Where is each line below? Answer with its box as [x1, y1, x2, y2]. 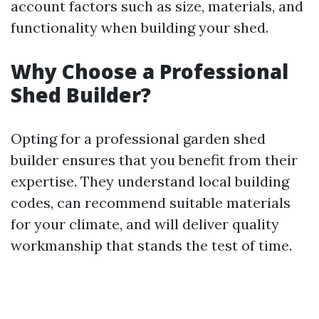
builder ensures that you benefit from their [11, 151, 298, 169]
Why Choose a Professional [11, 58, 288, 85]
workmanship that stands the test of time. [11, 236, 292, 254]
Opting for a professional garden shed [11, 130, 266, 147]
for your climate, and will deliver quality [11, 215, 279, 233]
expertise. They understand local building [11, 172, 289, 190]
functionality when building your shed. [11, 19, 268, 36]
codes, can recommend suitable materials [11, 194, 291, 211]
